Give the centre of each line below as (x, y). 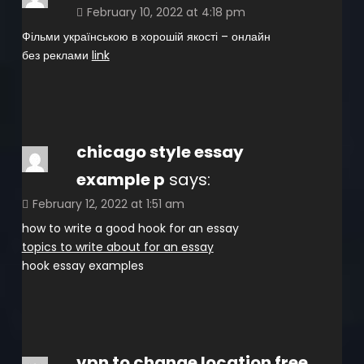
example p (120, 179)
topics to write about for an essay (117, 247)
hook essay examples (82, 265)
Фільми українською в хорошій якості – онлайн (146, 36)
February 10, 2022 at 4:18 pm (166, 12)
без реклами (56, 55)
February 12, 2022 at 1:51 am (108, 204)
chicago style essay (160, 152)
